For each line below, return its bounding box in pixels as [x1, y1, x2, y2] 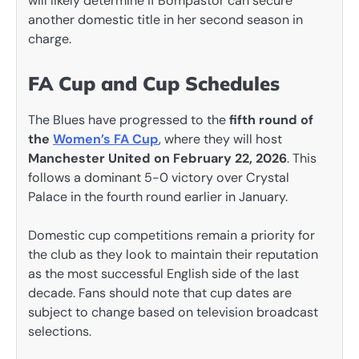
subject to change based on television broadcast [28, 303, 318, 321]
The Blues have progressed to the [28, 111, 229, 128]
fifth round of [229, 111, 313, 128]
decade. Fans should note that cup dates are [28, 284, 292, 301]
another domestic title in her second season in [28, 11, 303, 29]
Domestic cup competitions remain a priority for [28, 226, 315, 244]
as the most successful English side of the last [28, 264, 299, 282]
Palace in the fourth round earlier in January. [28, 188, 288, 205]
